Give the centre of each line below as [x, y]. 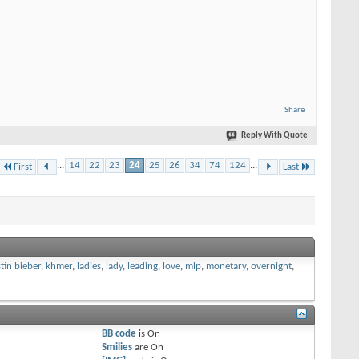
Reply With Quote [274, 135]
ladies [89, 267]
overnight [271, 267]
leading [143, 267]
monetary [226, 267]
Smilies [117, 348]
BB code [119, 334]
